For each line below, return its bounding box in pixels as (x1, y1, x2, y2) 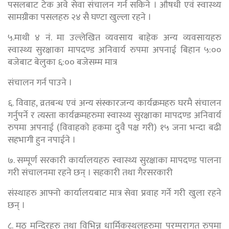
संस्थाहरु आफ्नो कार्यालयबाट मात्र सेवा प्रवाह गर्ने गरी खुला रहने (8, 185, 221, 201)
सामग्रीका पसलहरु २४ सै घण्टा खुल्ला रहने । (8, 9, 151, 25)
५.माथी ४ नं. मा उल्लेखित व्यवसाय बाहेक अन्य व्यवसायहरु (8, 30, 221, 45)
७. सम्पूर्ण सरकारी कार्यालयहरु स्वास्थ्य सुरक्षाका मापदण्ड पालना (8, 152, 221, 168)
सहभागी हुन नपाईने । (8, 132, 76, 148)
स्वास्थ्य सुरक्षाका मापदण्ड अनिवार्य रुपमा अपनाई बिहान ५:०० (8, 42, 221, 58)
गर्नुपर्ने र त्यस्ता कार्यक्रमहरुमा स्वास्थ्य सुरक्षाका (8, 107, 165, 123)
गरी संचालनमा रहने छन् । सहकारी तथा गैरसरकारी (8, 165, 173, 180)
